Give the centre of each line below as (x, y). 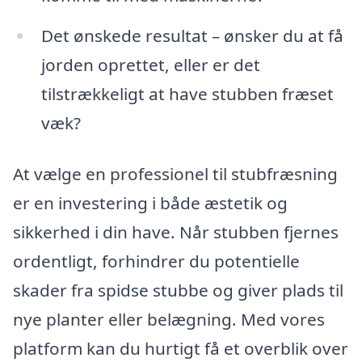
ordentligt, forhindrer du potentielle (156, 261)
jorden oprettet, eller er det (150, 64)
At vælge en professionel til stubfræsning (175, 174)
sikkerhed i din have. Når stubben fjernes (176, 232)
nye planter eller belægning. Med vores (169, 320)
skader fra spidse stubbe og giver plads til (178, 290)
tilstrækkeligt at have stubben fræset (187, 93)
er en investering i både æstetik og (150, 203)
